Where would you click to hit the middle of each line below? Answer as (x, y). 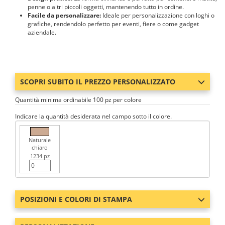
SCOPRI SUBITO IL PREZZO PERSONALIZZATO (98, 82)
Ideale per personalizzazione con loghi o (158, 15)
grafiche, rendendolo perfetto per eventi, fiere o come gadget (113, 24)
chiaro (40, 147)
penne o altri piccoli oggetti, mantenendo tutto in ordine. (106, 7)
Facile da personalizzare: (64, 15)
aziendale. (42, 32)
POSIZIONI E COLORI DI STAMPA (76, 199)
